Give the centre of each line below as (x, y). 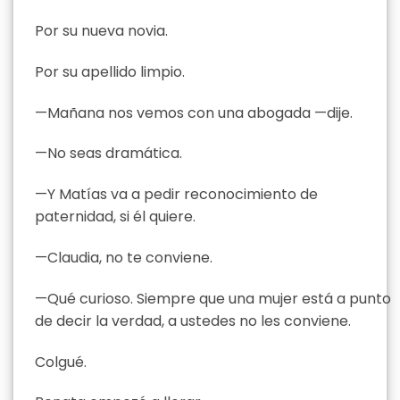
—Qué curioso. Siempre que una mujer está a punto (213, 298)
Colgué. (61, 362)
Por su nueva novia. (101, 30)
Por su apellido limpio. (110, 71)
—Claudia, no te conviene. (124, 257)
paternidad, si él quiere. (115, 217)
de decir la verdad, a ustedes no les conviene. (193, 321)
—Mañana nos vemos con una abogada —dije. (194, 112)
